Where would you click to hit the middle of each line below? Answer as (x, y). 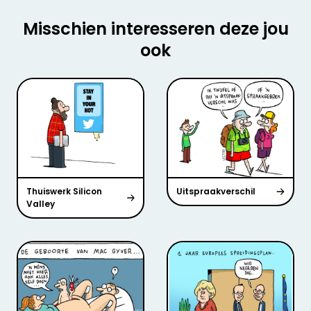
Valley (41, 203)
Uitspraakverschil (216, 191)
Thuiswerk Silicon (64, 191)
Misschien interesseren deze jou (155, 29)
